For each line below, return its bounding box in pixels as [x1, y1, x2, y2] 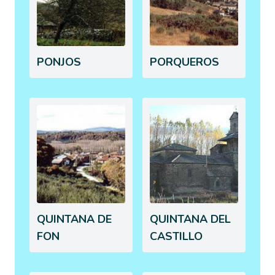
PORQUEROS [150, 54, 219, 69]
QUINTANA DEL [150, 211, 231, 227]
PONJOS [37, 54, 81, 69]
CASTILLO [150, 228, 203, 244]
